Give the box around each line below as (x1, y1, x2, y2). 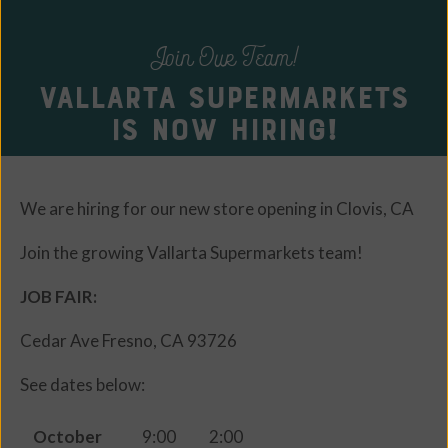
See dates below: (20, 374, 145, 396)
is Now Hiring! (110, 110, 338, 148)
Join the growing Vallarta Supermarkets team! (20, 242, 363, 264)
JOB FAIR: (20, 286, 97, 308)
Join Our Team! (149, 40, 299, 76)
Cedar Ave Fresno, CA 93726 (20, 330, 237, 352)
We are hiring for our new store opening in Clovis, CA (20, 198, 414, 220)
